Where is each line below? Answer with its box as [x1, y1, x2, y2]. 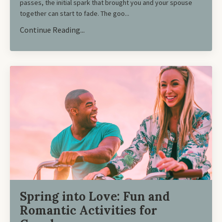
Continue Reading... [20, 25, 85, 35]
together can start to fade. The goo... [20, 9, 129, 18]
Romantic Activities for [20, 202, 157, 218]
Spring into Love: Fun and [20, 188, 170, 204]
